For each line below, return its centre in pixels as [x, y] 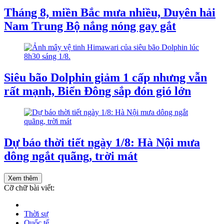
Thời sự [36, 213]
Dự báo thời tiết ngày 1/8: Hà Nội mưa [102, 142]
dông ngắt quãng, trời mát [71, 156]
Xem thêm [23, 178]
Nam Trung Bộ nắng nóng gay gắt [90, 26]
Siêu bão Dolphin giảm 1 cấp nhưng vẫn [105, 78]
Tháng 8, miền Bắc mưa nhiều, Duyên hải [110, 13]
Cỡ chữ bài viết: [29, 187]
